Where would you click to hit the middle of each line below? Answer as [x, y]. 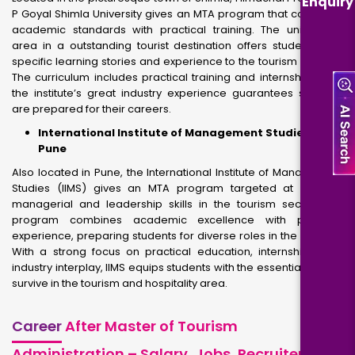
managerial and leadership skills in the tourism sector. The [177, 204]
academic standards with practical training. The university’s [177, 30]
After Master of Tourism [150, 326]
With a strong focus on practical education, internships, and [177, 252]
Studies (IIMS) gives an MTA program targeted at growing [177, 188]
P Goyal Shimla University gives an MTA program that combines [177, 14]
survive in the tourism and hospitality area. [120, 283]
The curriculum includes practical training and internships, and [177, 77]
